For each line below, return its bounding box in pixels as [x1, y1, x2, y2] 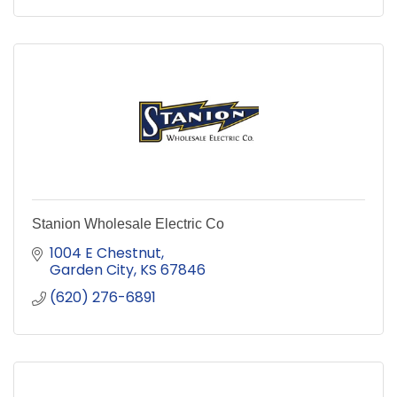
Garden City [50, 260, 134, 281]
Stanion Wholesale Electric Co [32, 216, 224, 232]
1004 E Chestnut [50, 243, 161, 264]
